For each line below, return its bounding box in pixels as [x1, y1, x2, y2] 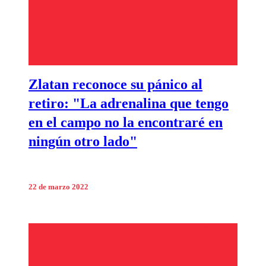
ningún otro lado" [28, 134, 137, 150]
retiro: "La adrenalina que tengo [28, 96, 229, 112]
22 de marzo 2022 [28, 182, 88, 191]
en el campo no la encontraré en [28, 115, 223, 131]
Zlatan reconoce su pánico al [28, 77, 202, 93]
